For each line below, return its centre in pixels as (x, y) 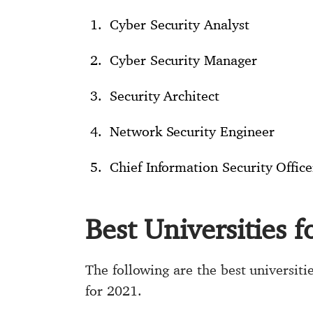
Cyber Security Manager (183, 60)
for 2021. (114, 290)
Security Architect (165, 95)
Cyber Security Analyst (180, 24)
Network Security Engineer (192, 131)
